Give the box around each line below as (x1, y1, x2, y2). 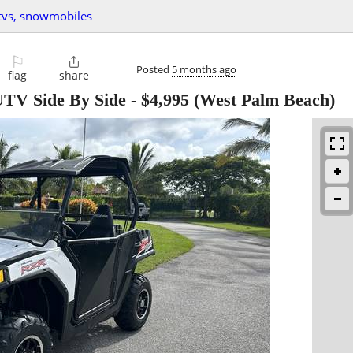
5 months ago (172, 61, 236, 76)
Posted (136, 61, 172, 76)
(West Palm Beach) (189, 90, 335, 110)
